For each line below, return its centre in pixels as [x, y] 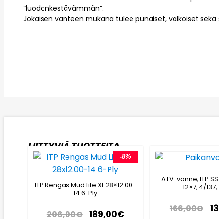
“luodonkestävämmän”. [64, 9]
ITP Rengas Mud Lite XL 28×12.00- [86, 185]
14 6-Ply [86, 193]
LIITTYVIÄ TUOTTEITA [74, 146]
